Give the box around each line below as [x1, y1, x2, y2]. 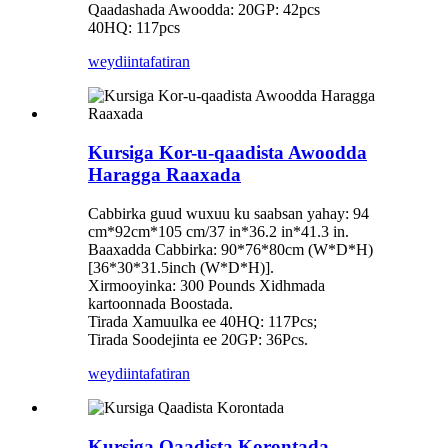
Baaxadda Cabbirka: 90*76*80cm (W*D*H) [88, 240, 373, 258]
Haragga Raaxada [88, 164, 241, 186]
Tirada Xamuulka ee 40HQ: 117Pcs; [88, 312, 317, 330]
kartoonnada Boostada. [88, 294, 233, 312]
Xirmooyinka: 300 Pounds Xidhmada [88, 276, 325, 294]
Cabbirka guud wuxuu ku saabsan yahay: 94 [88, 204, 369, 222]
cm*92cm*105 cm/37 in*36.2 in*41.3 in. [88, 222, 349, 240]
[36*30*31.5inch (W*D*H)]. [88, 258, 274, 276]
